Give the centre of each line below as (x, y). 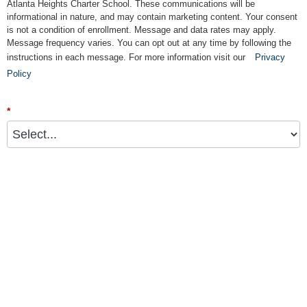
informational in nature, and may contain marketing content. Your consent (152, 17)
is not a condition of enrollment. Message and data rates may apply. (142, 30)
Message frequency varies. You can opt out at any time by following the (149, 43)
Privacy (270, 58)
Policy (19, 74)
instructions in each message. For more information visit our (127, 58)
